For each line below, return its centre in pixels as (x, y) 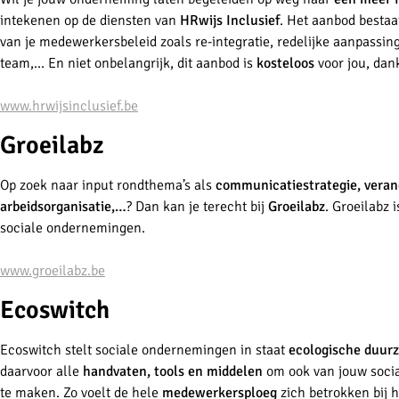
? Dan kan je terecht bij (197, 207)
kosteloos (287, 64)
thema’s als (180, 186)
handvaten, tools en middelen (173, 372)
